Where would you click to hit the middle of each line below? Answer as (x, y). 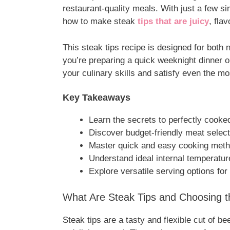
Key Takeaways (97, 98)
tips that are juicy (173, 22)
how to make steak (100, 22)
